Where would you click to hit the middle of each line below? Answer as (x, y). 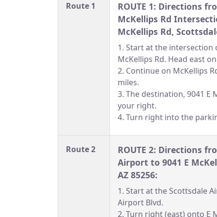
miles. (128, 83)
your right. (137, 106)
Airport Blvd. (140, 203)
